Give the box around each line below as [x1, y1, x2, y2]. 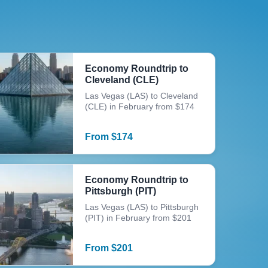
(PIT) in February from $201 [85, 213, 192, 223]
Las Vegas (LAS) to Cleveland [85, 91, 199, 100]
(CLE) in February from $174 [85, 102, 195, 111]
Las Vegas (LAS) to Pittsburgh [85, 202, 199, 212]
